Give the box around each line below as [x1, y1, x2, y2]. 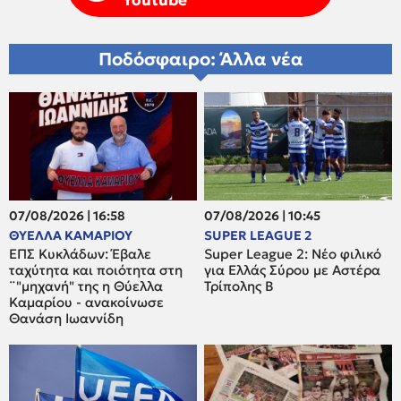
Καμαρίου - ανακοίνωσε [9, 294, 164, 311]
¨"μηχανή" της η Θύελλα [9, 277, 163, 295]
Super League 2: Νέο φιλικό [204, 245, 382, 263]
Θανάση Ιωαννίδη [9, 310, 124, 328]
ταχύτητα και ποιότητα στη [9, 261, 183, 279]
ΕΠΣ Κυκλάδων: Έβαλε [9, 245, 151, 263]
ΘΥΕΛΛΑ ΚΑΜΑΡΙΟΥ [9, 227, 132, 244]
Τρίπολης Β [204, 277, 275, 295]
